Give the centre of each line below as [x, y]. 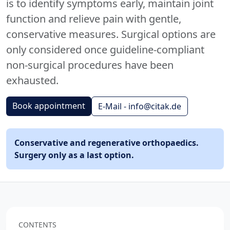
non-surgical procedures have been [90, 65]
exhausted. [32, 80]
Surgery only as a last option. [74, 155]
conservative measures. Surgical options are [111, 34]
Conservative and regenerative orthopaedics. [107, 143]
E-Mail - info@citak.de [140, 106]
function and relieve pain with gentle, [94, 19]
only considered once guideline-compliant [105, 50]
